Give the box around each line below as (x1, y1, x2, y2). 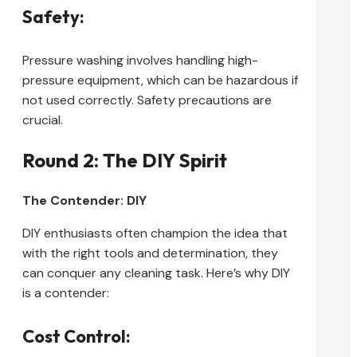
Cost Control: (22, 325, 131, 348)
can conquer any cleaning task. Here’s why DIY (22, 265, 290, 282)
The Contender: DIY (22, 192, 147, 210)
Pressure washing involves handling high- (22, 52, 258, 69)
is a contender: (22, 284, 109, 302)
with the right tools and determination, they (22, 245, 278, 262)
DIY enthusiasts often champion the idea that (22, 225, 288, 242)
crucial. (22, 112, 63, 129)
